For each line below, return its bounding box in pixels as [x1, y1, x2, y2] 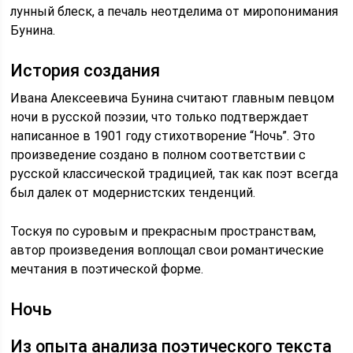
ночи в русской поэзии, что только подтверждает [10, 110, 310, 124]
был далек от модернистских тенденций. [10, 185, 256, 200]
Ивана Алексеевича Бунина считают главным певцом [10, 91, 335, 106]
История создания [10, 61, 161, 80]
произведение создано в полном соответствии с [10, 147, 307, 162]
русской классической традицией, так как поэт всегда [10, 166, 339, 181]
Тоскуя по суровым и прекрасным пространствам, [10, 224, 317, 239]
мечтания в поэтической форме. [10, 262, 204, 277]
